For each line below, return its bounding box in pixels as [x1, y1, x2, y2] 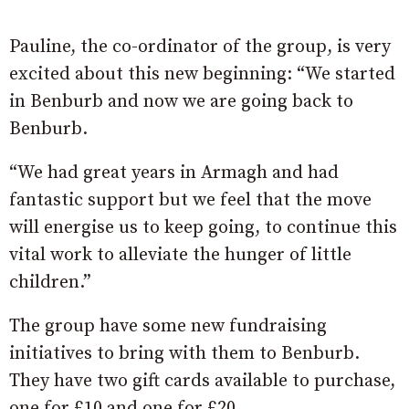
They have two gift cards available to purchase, [9, 369, 395, 393]
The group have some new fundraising [9, 314, 327, 338]
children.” [9, 270, 91, 294]
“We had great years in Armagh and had [9, 161, 339, 184]
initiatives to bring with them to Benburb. [9, 341, 360, 365]
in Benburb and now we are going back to [9, 89, 353, 113]
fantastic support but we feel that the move [9, 188, 372, 212]
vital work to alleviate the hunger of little [9, 243, 351, 267]
